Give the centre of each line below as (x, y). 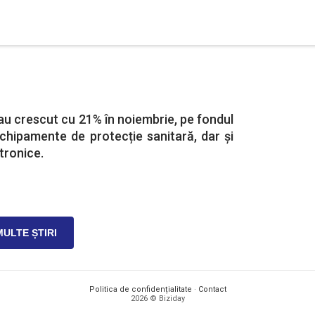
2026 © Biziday (157, 298)
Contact (212, 289)
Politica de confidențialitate (140, 289)
